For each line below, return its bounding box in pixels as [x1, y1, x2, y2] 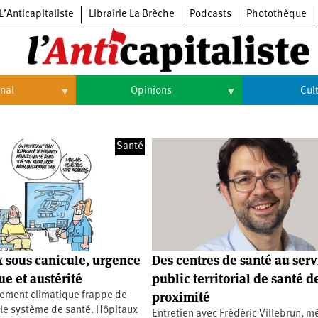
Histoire [92, 146, 128, 156]
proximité [152, 289, 211, 306]
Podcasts [190, 9, 231, 20]
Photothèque [246, 9, 307, 20]
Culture [258, 116, 292, 126]
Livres [258, 235, 285, 246]
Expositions [258, 205, 312, 216]
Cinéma [258, 175, 293, 186]
